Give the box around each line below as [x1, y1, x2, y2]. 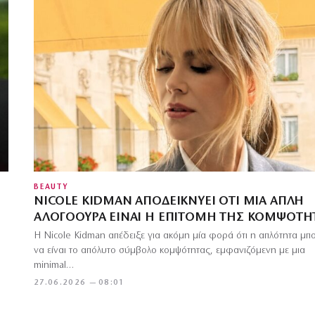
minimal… [34, 260, 74, 271]
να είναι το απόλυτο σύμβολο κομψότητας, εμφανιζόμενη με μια [34, 245, 305, 257]
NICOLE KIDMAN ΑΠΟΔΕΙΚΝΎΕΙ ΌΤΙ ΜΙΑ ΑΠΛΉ [34, 195, 304, 209]
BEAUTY [34, 184, 69, 192]
